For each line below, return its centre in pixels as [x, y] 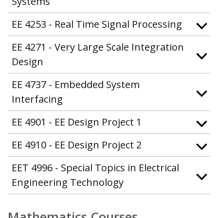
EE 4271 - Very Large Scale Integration [98, 47]
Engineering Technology [68, 182]
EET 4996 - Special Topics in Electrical [95, 168]
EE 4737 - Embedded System [76, 85]
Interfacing [37, 99]
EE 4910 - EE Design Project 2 [77, 145]
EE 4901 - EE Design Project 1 [77, 122]
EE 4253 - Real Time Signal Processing [97, 24]
